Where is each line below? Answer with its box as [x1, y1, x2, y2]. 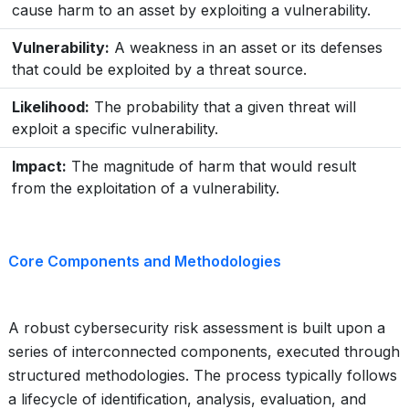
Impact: [12, 157, 67, 175]
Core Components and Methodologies [8, 252, 281, 270]
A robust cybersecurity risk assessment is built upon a [8, 319, 385, 337]
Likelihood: [12, 98, 89, 116]
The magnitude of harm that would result [67, 157, 356, 175]
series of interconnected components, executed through [8, 342, 400, 361]
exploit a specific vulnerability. [12, 120, 218, 138]
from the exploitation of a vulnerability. [12, 179, 279, 197]
